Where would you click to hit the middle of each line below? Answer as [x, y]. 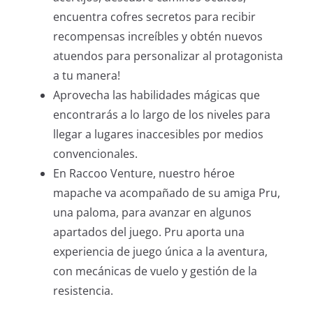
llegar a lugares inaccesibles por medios [158, 134]
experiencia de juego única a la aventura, [160, 251]
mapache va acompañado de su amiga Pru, [167, 192]
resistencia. [83, 290]
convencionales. [95, 153]
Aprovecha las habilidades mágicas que [156, 95]
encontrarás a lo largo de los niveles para [162, 114]
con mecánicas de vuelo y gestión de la [155, 271]
